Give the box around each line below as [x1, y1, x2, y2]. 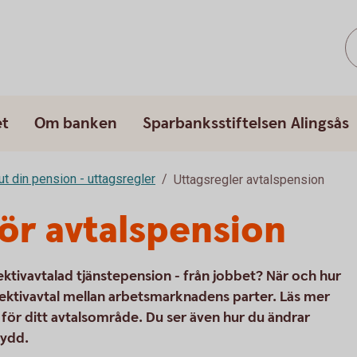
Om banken [34, 113, 117, 134]
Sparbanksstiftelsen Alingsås [143, 113, 349, 134]
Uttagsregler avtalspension [174, 172, 324, 187]
